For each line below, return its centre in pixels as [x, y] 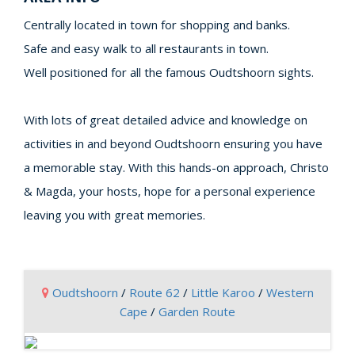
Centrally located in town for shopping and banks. [157, 25]
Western [290, 292]
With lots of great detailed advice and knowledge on [166, 120]
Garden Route [197, 311]
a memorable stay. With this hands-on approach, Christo [176, 167]
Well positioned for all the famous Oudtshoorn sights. [169, 72]
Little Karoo [223, 292]
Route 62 [154, 292]
